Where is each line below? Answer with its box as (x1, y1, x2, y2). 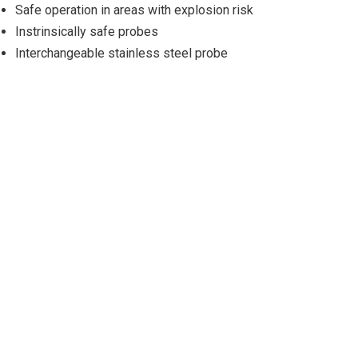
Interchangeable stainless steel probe (14, 46, 228, 62)
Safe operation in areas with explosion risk (14, 2, 253, 18)
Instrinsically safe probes (14, 24, 158, 40)
